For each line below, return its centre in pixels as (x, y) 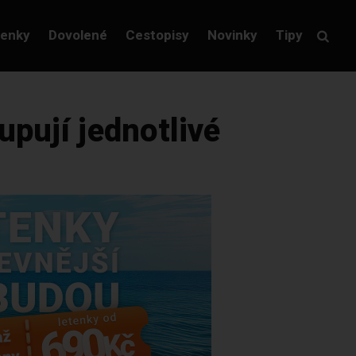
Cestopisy (157, 35)
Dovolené (77, 35)
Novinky (232, 35)
